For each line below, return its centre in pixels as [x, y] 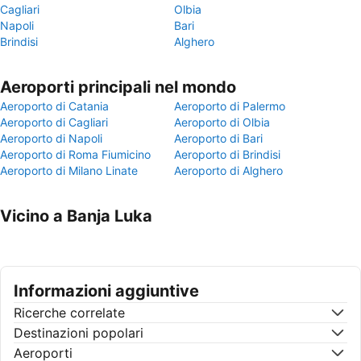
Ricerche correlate [69, 313]
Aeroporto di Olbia [222, 122]
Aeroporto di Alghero [228, 170]
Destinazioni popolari [79, 333]
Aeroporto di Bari [218, 138]
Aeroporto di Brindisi [227, 154]
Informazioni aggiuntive [106, 291]
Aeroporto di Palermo [230, 106]
